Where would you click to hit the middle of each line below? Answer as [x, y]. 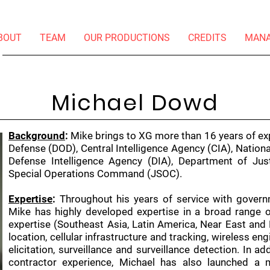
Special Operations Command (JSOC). [95, 174]
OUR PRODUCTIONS [127, 38]
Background [37, 136]
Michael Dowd [135, 103]
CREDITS [207, 38]
